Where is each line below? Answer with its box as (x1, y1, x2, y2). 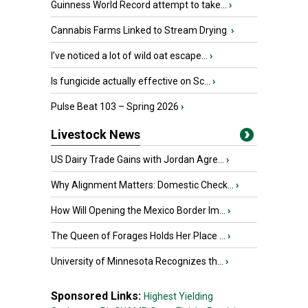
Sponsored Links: (51, 289, 144, 302)
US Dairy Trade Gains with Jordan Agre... (51, 154, 224, 165)
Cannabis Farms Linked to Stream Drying (51, 25, 229, 36)
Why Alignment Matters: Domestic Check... (51, 179, 234, 190)
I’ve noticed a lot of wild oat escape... (51, 50, 208, 61)
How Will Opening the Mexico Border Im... (51, 205, 225, 216)
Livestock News (51, 127, 140, 142)
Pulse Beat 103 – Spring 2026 (51, 101, 179, 112)
